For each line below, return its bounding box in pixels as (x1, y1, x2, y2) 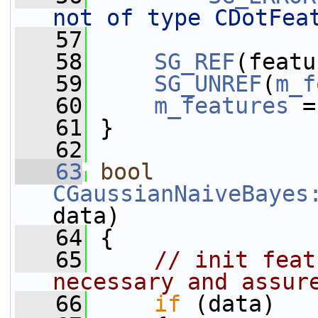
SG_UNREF (154, 71, 262, 97)
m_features (154, 93, 289, 119)
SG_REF (154, 49, 235, 75)
